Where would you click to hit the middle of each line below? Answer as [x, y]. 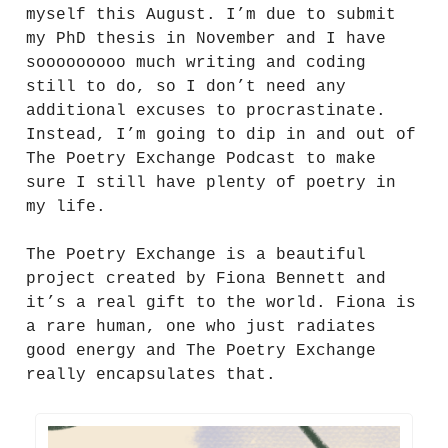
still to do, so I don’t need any [186, 87]
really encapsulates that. [151, 375]
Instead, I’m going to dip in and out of [221, 135]
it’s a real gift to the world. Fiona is [221, 303]
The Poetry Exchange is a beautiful [196, 255]
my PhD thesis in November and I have [206, 39]
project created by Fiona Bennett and [206, 279]
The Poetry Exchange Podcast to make [201, 159]
